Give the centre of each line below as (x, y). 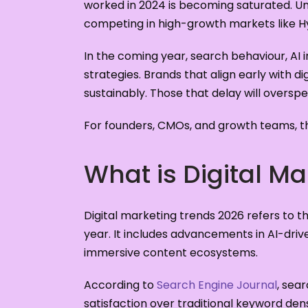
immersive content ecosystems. (171, 253)
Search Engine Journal (217, 285)
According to (120, 285)
